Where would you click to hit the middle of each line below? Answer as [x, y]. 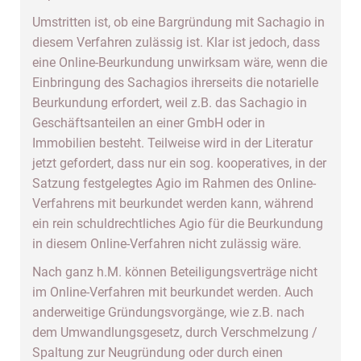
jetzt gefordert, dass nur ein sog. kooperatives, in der [179, 163]
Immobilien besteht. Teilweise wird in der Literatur [172, 143]
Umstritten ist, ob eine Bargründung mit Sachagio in [178, 22]
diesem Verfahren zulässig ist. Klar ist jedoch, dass [176, 42]
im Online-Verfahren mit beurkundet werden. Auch [173, 292]
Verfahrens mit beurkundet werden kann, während [173, 203]
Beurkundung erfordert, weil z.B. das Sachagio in [170, 103]
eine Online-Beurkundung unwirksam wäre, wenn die [180, 62]
